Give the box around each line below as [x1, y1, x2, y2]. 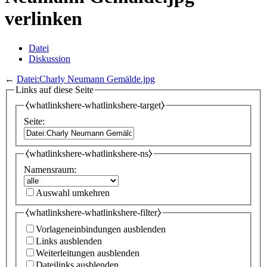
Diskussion [29, 53, 70, 64]
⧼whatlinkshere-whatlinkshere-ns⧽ [25, 148, 153, 159]
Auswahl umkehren [36, 187, 110, 198]
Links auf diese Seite [15, 84, 94, 95]
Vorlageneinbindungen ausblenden [36, 224, 166, 235]
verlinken [5, 8, 82, 30]
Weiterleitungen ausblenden [36, 248, 139, 259]
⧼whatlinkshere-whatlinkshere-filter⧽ [25, 207, 162, 218]
